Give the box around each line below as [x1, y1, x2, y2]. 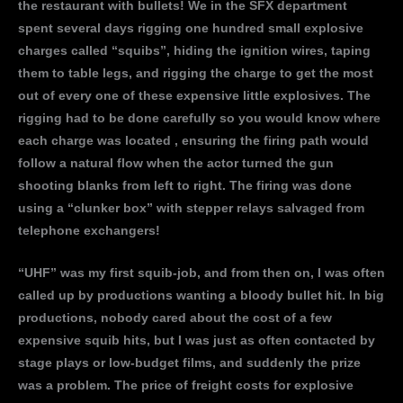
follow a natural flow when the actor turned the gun [18, 157, 334, 171]
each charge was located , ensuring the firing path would [18, 134, 369, 148]
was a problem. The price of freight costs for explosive [18, 379, 354, 393]
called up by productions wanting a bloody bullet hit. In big [18, 289, 384, 303]
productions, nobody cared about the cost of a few [18, 311, 332, 326]
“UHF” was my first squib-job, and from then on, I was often [18, 266, 385, 281]
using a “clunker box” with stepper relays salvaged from [18, 201, 364, 216]
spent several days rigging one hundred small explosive [18, 22, 363, 36]
